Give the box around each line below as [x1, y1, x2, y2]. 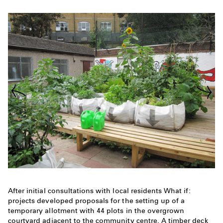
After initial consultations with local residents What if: [8, 186, 191, 196]
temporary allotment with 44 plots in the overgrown [8, 206, 185, 216]
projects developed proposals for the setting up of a [8, 196, 185, 206]
